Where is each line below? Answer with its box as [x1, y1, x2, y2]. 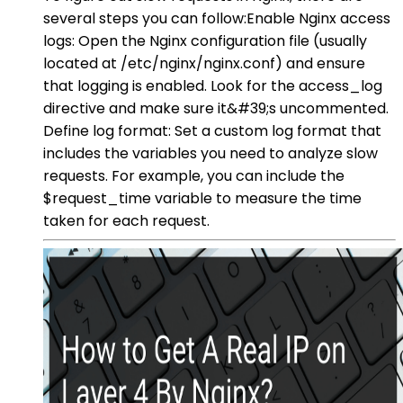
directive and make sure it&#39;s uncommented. [43, 97, 389, 119]
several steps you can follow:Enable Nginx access [43, 7, 390, 29]
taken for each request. [43, 210, 210, 231]
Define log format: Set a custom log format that [43, 120, 381, 141]
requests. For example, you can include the [43, 165, 345, 186]
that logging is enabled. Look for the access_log [43, 75, 382, 96]
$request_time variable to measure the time [43, 187, 362, 209]
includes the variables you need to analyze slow [43, 142, 378, 164]
